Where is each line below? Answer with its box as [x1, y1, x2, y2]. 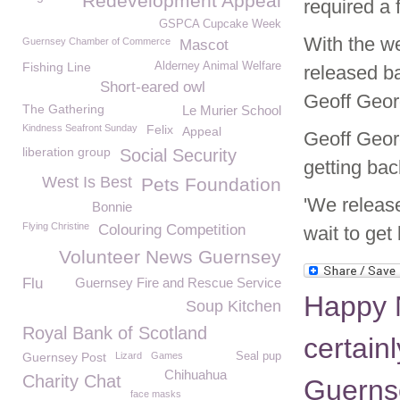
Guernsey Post [22, 350, 106, 364]
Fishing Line [22, 60, 91, 74]
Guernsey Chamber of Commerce [22, 36, 171, 46]
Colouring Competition [98, 221, 246, 238]
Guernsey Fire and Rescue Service [75, 275, 281, 290]
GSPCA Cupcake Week [159, 18, 281, 30]
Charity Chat [22, 371, 121, 391]
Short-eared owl [100, 79, 205, 96]
